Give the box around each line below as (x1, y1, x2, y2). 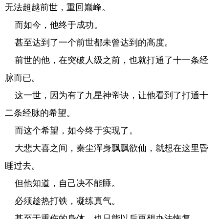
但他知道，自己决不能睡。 (5, 178, 120, 188)
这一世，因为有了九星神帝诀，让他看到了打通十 (5, 90, 208, 100)
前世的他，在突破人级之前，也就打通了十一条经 (5, 55, 208, 65)
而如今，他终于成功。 (5, 20, 103, 30)
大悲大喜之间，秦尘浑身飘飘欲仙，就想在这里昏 (5, 143, 208, 153)
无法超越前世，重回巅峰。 (5, 2, 110, 12)
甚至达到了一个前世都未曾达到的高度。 (5, 38, 173, 47)
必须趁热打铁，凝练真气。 (5, 196, 120, 206)
